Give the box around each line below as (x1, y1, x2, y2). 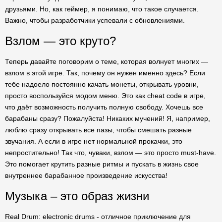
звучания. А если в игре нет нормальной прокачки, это (5, 137, 182, 145)
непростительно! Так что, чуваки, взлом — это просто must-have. (5, 149, 216, 157)
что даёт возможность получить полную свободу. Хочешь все (5, 103, 203, 111)
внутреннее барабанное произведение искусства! (5, 171, 167, 179)
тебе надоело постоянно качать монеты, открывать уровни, (5, 80, 199, 88)
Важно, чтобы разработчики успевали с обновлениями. (5, 16, 185, 24)
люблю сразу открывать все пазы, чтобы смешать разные (5, 126, 192, 134)
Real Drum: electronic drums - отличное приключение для (5, 213, 191, 221)
